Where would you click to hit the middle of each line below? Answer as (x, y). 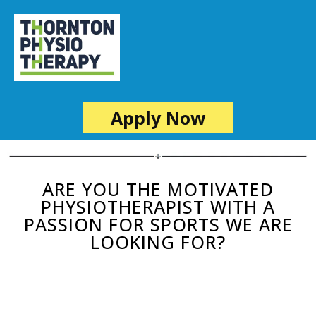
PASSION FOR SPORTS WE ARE (158, 224)
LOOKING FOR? (158, 242)
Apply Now (158, 118)
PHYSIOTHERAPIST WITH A (158, 207)
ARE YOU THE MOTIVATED (158, 189)
